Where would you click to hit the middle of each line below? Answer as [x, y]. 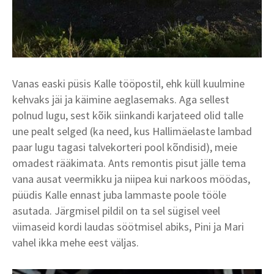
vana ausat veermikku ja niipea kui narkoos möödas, [131, 179]
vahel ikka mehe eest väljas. [76, 243]
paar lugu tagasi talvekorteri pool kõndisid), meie [125, 147]
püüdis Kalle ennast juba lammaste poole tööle [119, 195]
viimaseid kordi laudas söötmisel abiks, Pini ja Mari [128, 227]
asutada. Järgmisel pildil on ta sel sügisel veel [116, 211]
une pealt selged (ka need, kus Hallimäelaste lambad [132, 131]
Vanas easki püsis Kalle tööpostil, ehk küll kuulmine [128, 84]
